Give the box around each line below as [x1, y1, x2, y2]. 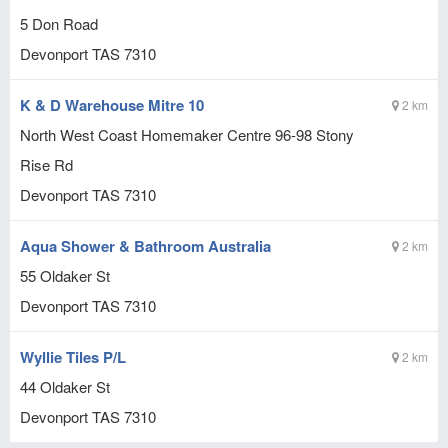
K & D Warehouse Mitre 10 [20, 94, 204, 116]
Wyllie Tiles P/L [20, 346, 126, 368]
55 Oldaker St [20, 265, 110, 286]
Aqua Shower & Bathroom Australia [20, 235, 271, 257]
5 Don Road [20, 13, 98, 34]
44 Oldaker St [20, 376, 110, 397]
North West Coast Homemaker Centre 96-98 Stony [20, 124, 354, 145]
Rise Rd [20, 154, 73, 175]
